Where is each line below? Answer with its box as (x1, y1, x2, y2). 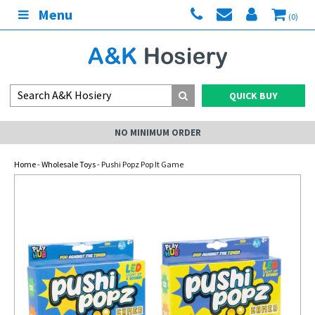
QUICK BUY (229, 89, 278, 102)
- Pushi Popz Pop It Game (96, 159, 184, 169)
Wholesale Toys (41, 159, 96, 169)
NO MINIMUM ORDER (114, 127, 201, 139)
